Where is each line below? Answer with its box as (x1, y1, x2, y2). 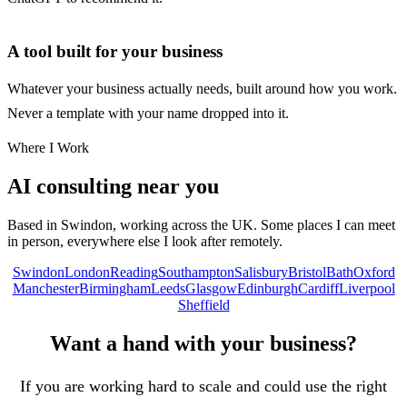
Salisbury (233, 264, 288, 281)
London (64, 264, 110, 281)
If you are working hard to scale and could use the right (20, 376, 387, 395)
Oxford (352, 264, 395, 281)
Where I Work (7, 140, 89, 156)
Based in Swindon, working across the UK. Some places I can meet (7, 217, 395, 233)
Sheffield (177, 297, 230, 313)
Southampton (157, 264, 234, 281)
